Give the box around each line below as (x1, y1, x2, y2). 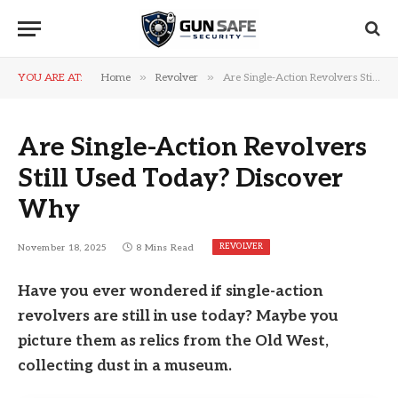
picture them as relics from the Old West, (18, 332, 329, 350)
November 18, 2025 (18, 243, 107, 254)
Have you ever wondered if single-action (18, 283, 323, 300)
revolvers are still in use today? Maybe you (18, 307, 338, 325)
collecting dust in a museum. (18, 357, 232, 375)
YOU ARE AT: (18, 71, 83, 84)
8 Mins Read (136, 243, 195, 254)
